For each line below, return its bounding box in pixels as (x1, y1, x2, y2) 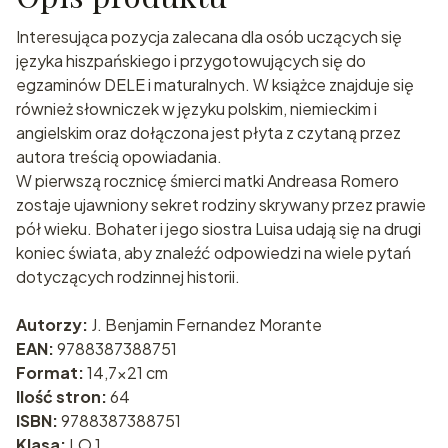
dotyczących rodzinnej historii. (16, 265, 240, 287)
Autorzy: (16, 313, 91, 335)
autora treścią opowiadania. (16, 145, 222, 167)
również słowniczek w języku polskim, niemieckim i (16, 97, 377, 119)
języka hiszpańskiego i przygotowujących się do (16, 49, 366, 71)
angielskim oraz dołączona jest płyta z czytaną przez (16, 121, 401, 143)
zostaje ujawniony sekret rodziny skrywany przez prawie (16, 193, 426, 215)
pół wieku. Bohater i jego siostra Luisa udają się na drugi (16, 217, 421, 239)
